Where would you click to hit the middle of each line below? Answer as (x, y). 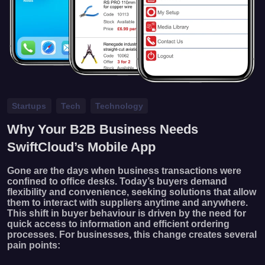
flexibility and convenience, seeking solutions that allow (132, 192)
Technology (119, 106)
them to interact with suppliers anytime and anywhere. (127, 202)
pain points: (34, 245)
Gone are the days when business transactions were (124, 170)
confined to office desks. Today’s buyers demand (117, 181)
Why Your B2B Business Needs (103, 129)
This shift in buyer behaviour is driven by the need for (127, 213)
